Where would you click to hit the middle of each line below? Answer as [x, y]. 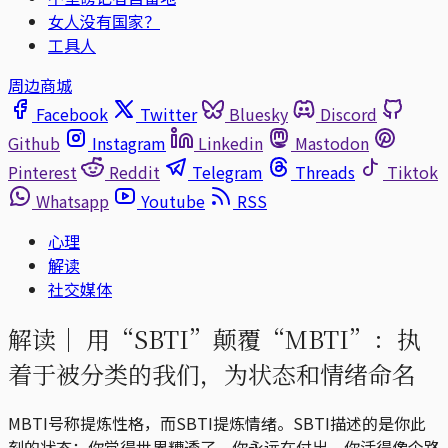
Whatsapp [72, 201]
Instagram [129, 143]
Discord [348, 114]
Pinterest [42, 172]
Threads [325, 172]
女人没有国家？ [104, 21]
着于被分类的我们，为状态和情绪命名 [212, 373]
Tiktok [412, 172]
